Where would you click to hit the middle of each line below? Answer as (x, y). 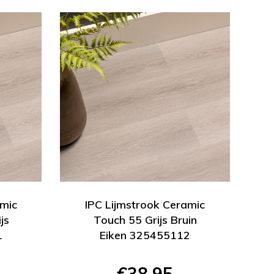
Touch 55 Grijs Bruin (145, 220)
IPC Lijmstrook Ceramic (145, 205)
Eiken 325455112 (145, 235)
